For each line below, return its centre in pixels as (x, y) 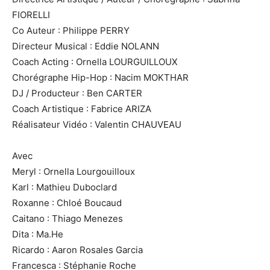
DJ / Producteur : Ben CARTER (77, 93)
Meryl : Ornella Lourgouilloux (74, 172)
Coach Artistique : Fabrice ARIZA (82, 109)
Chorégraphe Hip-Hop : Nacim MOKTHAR (100, 78)
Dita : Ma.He (38, 234)
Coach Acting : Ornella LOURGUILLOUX (95, 62)
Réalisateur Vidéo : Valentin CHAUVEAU (97, 125)
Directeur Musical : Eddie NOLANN (86, 46)
